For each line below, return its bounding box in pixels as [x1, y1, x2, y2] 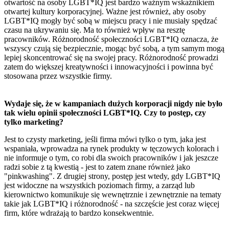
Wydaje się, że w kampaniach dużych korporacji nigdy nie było [4, 99, 222, 108]
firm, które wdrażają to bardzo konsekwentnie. [4, 208, 154, 217]
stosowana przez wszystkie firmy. [4, 71, 112, 80]
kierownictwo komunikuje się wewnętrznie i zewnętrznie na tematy [4, 190, 221, 199]
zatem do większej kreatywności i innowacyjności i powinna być [4, 62, 213, 71]
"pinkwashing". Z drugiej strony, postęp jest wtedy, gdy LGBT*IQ [4, 171, 220, 180]
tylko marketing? [4, 117, 63, 126]
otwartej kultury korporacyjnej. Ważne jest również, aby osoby [4, 7, 206, 16]
